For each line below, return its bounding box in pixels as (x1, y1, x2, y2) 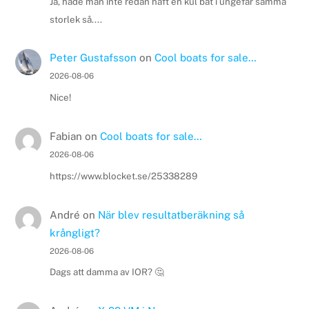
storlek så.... (49, 13, 102, 25)
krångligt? (49, 226, 100, 239)
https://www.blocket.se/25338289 (49, 170, 197, 181)
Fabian (49, 130, 82, 143)
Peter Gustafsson (49, 52, 137, 64)
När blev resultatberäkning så (97, 208, 244, 221)
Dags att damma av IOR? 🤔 (49, 266, 163, 278)
